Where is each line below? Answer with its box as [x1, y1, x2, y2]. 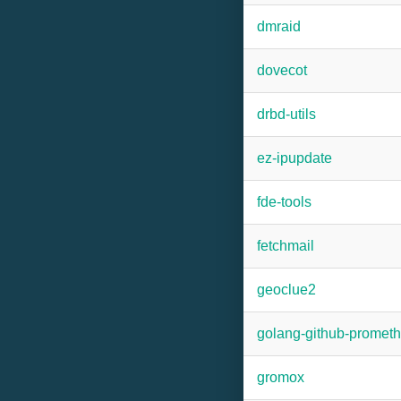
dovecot [257, 63, 307, 78]
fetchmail [257, 238, 314, 253]
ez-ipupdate [257, 150, 332, 166]
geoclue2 [257, 282, 316, 297]
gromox [257, 370, 304, 385]
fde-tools [257, 194, 311, 209]
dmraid [257, 19, 301, 34]
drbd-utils [257, 107, 316, 122]
